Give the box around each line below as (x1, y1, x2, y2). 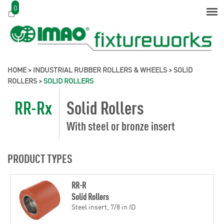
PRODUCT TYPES (7, 150, 72, 165)
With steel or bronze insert (66, 117, 175, 133)
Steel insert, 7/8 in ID (71, 201, 135, 211)
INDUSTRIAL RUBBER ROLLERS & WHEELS (33, 64, 167, 74)
